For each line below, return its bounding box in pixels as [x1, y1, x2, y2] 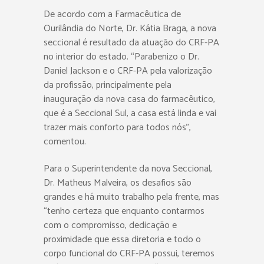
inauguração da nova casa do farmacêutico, [44, 91, 215, 107]
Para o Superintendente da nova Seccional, [44, 161, 212, 177]
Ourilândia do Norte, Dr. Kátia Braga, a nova [44, 21, 216, 37]
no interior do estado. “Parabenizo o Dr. [44, 49, 199, 65]
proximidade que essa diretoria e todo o [44, 232, 201, 247]
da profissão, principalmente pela [44, 77, 171, 93]
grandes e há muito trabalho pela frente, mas [44, 189, 219, 205]
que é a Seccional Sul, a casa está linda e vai [44, 105, 216, 121]
